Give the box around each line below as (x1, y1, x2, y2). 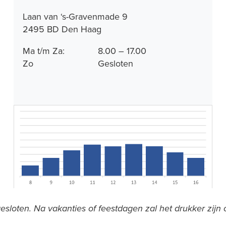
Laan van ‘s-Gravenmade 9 (23, 10, 128, 23)
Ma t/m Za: (23, 44, 65, 58)
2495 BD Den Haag (23, 23, 101, 36)
